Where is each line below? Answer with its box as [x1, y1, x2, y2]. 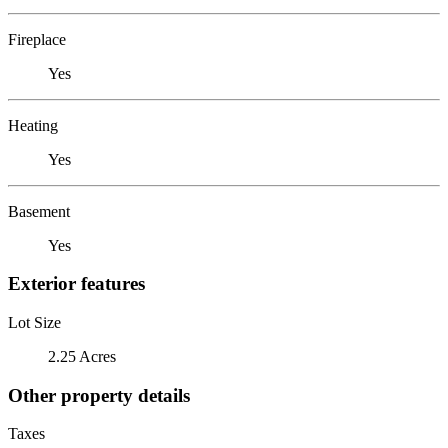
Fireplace [8, 30, 66, 48]
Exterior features [8, 273, 145, 295]
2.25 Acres [48, 347, 116, 365]
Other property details [8, 384, 190, 406]
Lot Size [8, 313, 61, 331]
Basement [8, 202, 70, 220]
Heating [8, 116, 58, 134]
